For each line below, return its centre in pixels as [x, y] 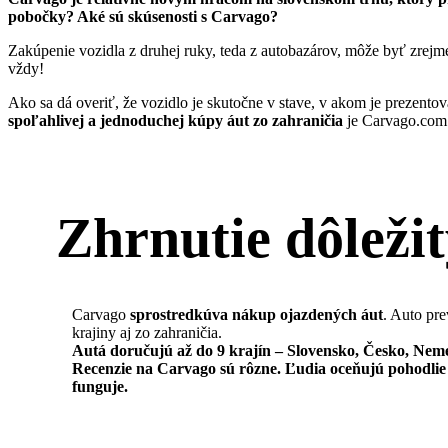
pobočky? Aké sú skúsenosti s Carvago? [143, 16]
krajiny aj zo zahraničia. [147, 332]
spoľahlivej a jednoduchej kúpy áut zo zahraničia [175, 120]
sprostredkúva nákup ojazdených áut [256, 314]
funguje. [100, 386]
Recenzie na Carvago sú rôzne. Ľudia [201, 368]
